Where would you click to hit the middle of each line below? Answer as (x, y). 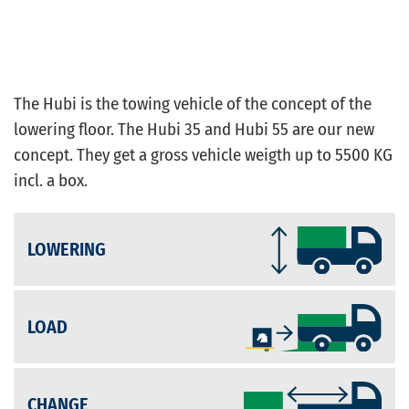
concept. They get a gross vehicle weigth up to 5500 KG (203, 155)
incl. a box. (51, 181)
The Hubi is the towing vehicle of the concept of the (193, 104)
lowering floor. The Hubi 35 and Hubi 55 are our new (194, 130)
